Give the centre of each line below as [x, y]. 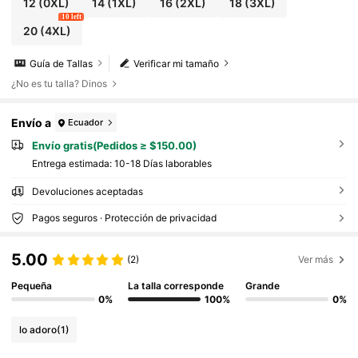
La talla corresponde [176, 285]
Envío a [32, 122]
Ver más [316, 260]
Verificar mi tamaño [177, 63]
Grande [262, 285]
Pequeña [32, 285]
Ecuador [86, 122]
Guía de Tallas [62, 63]
